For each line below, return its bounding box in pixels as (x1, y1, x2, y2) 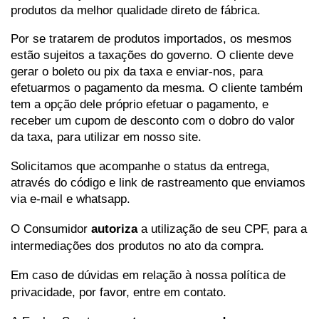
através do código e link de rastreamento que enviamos (11, 174, 305, 189)
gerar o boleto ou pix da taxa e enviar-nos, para (11, 64, 263, 79)
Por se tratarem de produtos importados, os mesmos (11, 31, 292, 46)
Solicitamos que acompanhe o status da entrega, (11, 158, 270, 173)
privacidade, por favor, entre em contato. (11, 285, 226, 299)
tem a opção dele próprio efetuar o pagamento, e (11, 97, 268, 112)
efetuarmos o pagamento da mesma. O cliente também (11, 80, 303, 95)
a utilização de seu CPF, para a (137, 221, 307, 236)
